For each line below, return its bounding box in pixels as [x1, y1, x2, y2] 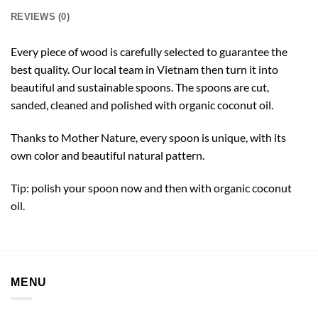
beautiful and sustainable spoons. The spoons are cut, [11, 80, 269, 94]
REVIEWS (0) [11, 11, 70, 23]
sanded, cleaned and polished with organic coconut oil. [11, 98, 273, 112]
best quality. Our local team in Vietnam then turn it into [11, 62, 278, 77]
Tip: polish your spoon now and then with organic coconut [11, 180, 292, 194]
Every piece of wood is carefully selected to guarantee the [11, 45, 287, 59]
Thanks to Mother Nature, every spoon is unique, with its [11, 131, 286, 145]
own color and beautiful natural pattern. [11, 148, 204, 163]
